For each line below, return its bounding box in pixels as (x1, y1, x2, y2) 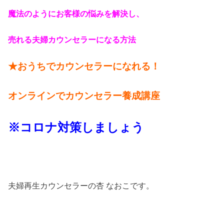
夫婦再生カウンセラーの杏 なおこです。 (8, 180, 154, 190)
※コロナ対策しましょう (8, 120, 144, 134)
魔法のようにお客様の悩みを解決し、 (8, 8, 144, 18)
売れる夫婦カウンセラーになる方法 (8, 35, 136, 44)
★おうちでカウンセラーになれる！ (8, 61, 160, 72)
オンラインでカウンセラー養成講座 (8, 90, 160, 101)
